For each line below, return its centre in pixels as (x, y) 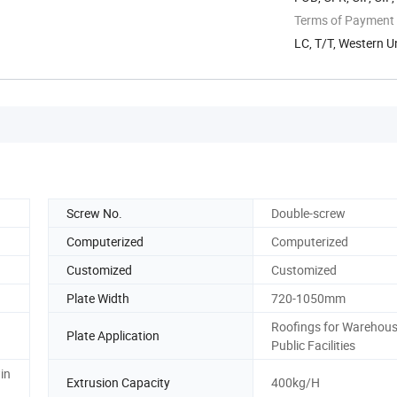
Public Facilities (313, 345)
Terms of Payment (344, 19)
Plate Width (98, 298)
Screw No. (94, 213)
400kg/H (296, 383)
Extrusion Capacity (118, 383)
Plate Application (113, 336)
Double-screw (308, 213)
